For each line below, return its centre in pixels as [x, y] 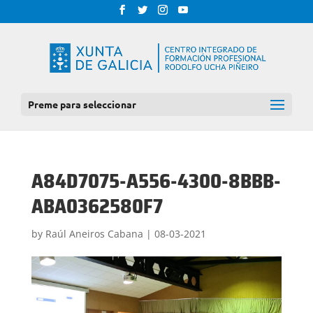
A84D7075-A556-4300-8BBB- [156, 181]
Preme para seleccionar [82, 104]
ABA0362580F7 [97, 206]
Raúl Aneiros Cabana [94, 234]
